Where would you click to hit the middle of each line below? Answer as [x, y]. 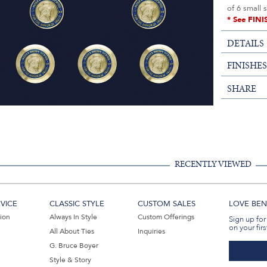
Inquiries [151, 231]
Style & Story [71, 260]
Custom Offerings [166, 217]
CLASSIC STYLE [77, 204]
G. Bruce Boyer [74, 245]
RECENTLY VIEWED [213, 164]
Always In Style [74, 217]
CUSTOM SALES [166, 204]
